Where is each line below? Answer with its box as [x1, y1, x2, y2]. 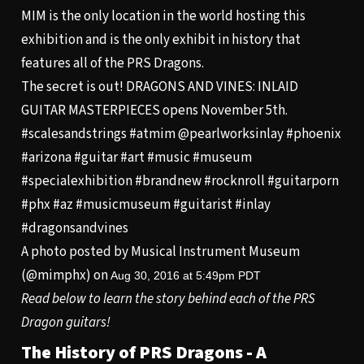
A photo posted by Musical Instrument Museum [20, 242, 300, 262]
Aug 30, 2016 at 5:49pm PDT [110, 269, 261, 283]
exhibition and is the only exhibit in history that [20, 30, 301, 50]
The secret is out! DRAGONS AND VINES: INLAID [20, 77, 298, 97]
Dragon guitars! [20, 313, 110, 333]
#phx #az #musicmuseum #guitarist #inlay [20, 195, 271, 215]
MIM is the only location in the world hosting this [20, 6, 305, 27]
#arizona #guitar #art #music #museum [20, 148, 252, 168]
